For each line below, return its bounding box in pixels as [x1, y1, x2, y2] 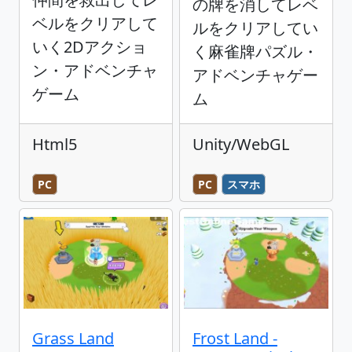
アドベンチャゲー [192, 64, 318, 86]
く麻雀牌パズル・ [192, 41, 318, 63]
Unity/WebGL [192, 134, 289, 156]
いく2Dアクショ [32, 36, 147, 58]
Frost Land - [192, 327, 277, 349]
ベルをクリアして [32, 13, 158, 35]
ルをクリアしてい [192, 17, 318, 39]
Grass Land [32, 327, 114, 349]
